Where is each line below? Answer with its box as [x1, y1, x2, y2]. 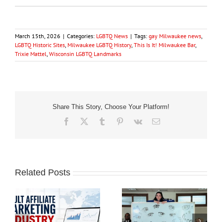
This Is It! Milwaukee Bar [134, 41, 195, 49]
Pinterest [123, 116, 150, 125]
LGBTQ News [96, 32, 128, 40]
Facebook [69, 116, 101, 125]
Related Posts [15, 167, 70, 178]
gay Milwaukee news [149, 32, 201, 40]
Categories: [67, 32, 96, 40]
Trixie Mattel [15, 50, 47, 57]
